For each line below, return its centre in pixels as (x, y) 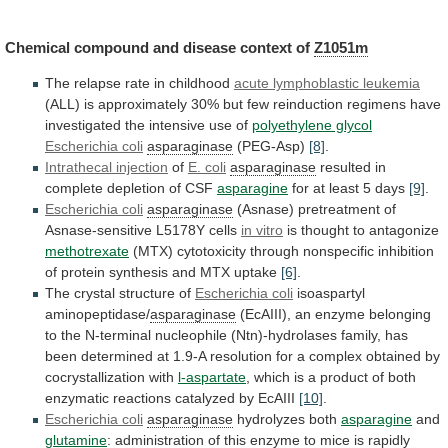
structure (147, 293)
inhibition (406, 251)
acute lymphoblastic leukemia (327, 83)
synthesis (138, 272)
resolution (241, 356)
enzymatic (77, 398)
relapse (97, 83)
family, (361, 335)
